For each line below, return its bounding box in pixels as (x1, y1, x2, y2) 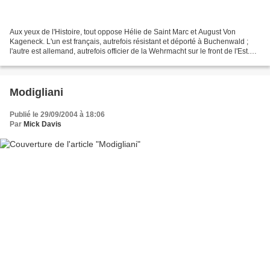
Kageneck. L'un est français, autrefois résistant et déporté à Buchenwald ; (10, 37, 248, 46)
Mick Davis (24, 120, 61, 129)
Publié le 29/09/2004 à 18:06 (10, 110, 105, 119)
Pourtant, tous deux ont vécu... (10, 57, 108, 66)
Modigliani (10, 86, 63, 99)
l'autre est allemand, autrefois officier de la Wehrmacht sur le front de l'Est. (10, 47, 250, 56)
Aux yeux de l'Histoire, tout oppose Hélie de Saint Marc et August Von (10, 28, 236, 37)
